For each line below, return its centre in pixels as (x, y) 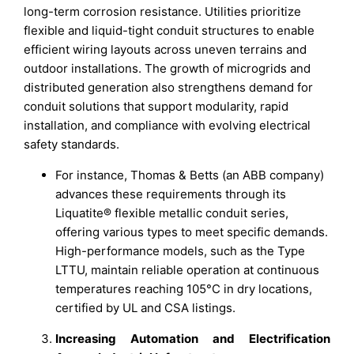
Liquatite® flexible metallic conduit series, (172, 213)
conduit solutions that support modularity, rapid (156, 107)
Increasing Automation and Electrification (193, 339)
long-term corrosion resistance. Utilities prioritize (163, 12)
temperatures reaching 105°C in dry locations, (184, 289)
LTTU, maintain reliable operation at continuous (188, 270)
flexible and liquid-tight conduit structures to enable (169, 31)
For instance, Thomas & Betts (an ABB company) (190, 175)
